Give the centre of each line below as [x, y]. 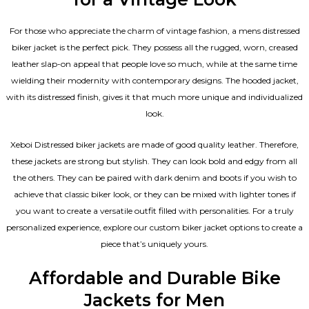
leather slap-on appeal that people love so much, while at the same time [154, 63]
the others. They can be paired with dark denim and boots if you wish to [154, 177]
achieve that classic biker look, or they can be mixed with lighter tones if [154, 194]
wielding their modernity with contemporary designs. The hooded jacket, [154, 80]
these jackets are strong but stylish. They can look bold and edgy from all [154, 161]
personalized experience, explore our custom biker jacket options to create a [154, 227]
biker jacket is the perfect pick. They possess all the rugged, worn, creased [154, 47]
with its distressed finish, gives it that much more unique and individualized [154, 97]
